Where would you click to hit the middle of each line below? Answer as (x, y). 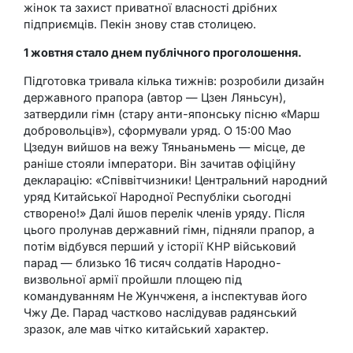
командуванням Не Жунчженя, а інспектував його (165, 295)
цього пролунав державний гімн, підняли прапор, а (169, 229)
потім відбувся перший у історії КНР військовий (160, 246)
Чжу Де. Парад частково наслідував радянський (160, 312)
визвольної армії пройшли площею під (133, 279)
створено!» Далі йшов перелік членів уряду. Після (164, 213)
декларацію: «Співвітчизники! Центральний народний (176, 180)
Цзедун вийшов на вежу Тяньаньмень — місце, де (164, 147)
